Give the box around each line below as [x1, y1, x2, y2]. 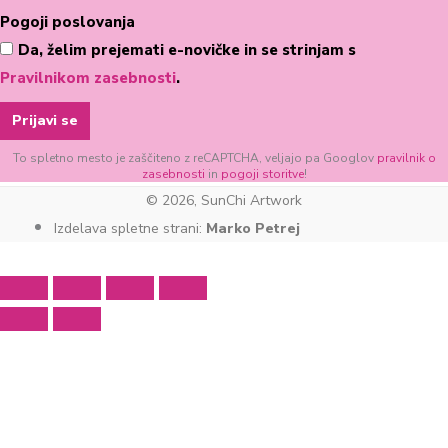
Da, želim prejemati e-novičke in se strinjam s [18, 39, 356, 60]
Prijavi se [12, 110, 78, 130]
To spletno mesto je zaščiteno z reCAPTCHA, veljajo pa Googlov [12, 149, 377, 166]
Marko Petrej [206, 218, 300, 238]
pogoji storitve [220, 165, 304, 182]
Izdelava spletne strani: [54, 218, 206, 238]
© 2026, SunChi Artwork [146, 190, 302, 210]
